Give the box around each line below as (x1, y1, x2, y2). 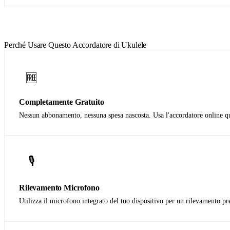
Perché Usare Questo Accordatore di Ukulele (4, 40, 147, 49)
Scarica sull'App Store (15, 13, 80, 22)
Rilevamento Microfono (19, 183, 100, 192)
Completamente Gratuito (19, 97, 104, 106)
